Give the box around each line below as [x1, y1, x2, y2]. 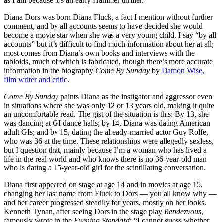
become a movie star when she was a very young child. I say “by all [4, 31, 216, 40]
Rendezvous [164, 207, 201, 216]
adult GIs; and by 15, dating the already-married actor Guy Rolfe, [4, 128, 208, 137]
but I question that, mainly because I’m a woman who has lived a [4, 146, 207, 155]
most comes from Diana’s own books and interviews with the [4, 49, 195, 57]
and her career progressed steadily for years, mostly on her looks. [4, 198, 206, 207]
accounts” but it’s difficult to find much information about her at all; [4, 40, 214, 49]
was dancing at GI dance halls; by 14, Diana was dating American [4, 119, 210, 128]
